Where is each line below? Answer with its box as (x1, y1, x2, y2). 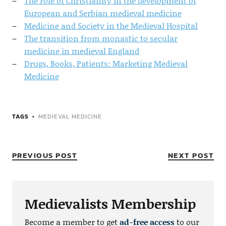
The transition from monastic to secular (24, 32, 178, 44)
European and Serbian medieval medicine (24, 7, 182, 19)
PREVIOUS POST (12, 149, 78, 161)
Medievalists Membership (24, 193, 196, 213)
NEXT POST (167, 149, 214, 161)
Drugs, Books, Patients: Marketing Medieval (24, 57, 188, 69)
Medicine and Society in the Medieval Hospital (24, 19, 198, 31)
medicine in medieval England (24, 44, 139, 56)
